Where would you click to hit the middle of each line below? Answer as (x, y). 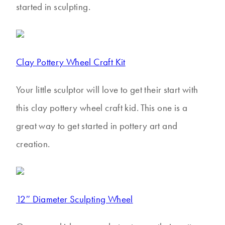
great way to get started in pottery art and (97, 126)
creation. (33, 144)
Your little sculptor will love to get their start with (107, 90)
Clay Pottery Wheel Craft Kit (71, 62)
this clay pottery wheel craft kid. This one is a (102, 108)
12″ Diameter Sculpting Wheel (75, 199)
